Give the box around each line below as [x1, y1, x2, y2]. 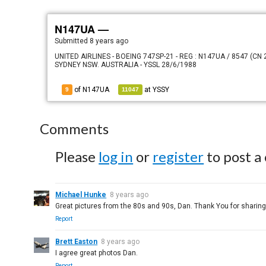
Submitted [55, 37, 90, 45]
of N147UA [72, 85, 110, 94]
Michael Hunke [55, 191, 107, 199]
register [153, 148, 204, 165]
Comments [40, 120, 109, 137]
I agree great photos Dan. [55, 249, 138, 257]
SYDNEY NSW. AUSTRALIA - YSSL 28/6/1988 [55, 61, 197, 69]
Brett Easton [55, 237, 98, 246]
